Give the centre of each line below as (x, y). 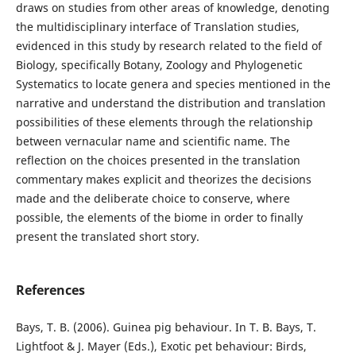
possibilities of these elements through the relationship (164, 122)
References (50, 290)
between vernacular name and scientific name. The (153, 141)
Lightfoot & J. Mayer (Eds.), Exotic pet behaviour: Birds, (161, 346)
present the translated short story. (107, 236)
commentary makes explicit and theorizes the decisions (163, 179)
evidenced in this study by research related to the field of (168, 45)
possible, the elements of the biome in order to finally (159, 217)
